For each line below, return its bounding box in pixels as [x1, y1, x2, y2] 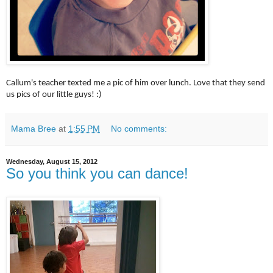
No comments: [111, 123, 168, 133]
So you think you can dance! [6, 165, 188, 182]
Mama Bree [11, 123, 56, 133]
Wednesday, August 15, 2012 [6, 157, 97, 165]
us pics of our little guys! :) [6, 90, 102, 99]
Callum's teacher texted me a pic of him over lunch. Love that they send [6, 78, 265, 88]
